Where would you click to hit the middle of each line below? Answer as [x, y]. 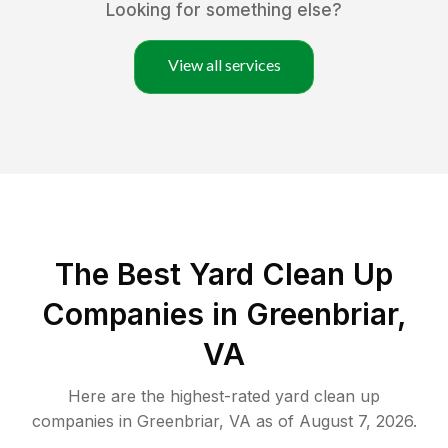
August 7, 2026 [355, 421]
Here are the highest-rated [171, 396]
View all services [224, 65]
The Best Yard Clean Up [224, 274]
